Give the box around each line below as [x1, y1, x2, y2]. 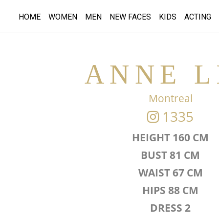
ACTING [184, 12, 211, 22]
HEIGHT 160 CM [132, 130, 209, 144]
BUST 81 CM [141, 148, 200, 162]
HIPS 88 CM [142, 183, 198, 197]
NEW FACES [109, 12, 151, 22]
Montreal [148, 91, 193, 105]
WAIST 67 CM [138, 165, 203, 179]
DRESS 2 [150, 200, 191, 215]
